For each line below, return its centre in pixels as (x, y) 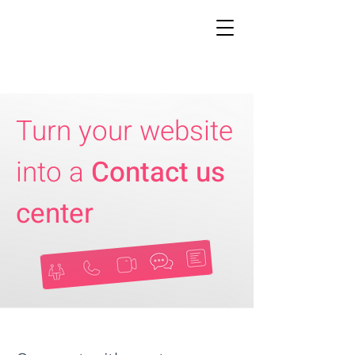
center (55, 214)
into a (53, 173)
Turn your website (124, 132)
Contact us (158, 173)
